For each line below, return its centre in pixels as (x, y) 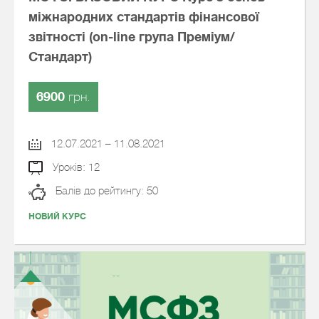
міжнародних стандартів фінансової (144, 17)
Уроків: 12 (74, 167)
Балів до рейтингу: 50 (105, 191)
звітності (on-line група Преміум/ (132, 37)
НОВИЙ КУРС (57, 216)
